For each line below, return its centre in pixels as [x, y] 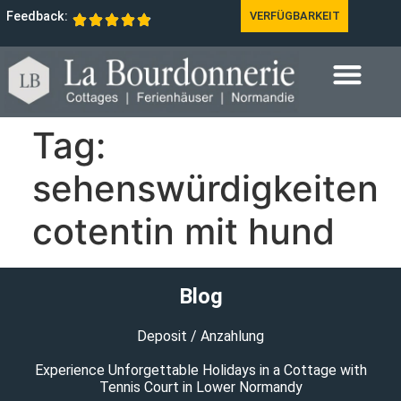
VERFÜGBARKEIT [294, 16]
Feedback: [37, 17]
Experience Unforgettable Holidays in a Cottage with [200, 371]
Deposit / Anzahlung [200, 337]
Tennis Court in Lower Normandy [200, 388]
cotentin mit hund [184, 232]
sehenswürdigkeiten [206, 189]
